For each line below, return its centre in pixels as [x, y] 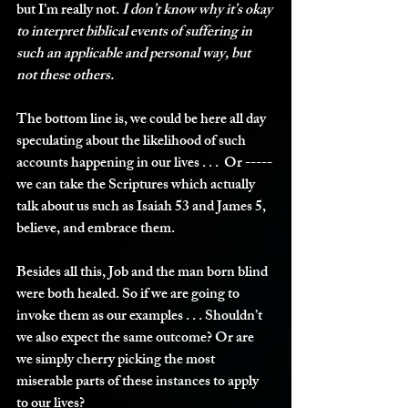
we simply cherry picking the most [117, 361]
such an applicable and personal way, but [135, 55]
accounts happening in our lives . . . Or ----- [144, 164]
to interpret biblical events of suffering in [136, 33]
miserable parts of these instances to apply [139, 383]
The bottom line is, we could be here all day [143, 121]
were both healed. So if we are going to [129, 296]
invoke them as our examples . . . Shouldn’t [141, 317]
